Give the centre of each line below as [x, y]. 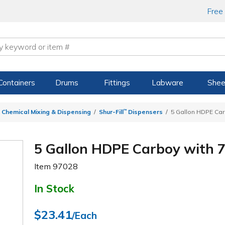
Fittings [117, 83]
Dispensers [145, 112]
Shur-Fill [111, 112]
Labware [167, 83]
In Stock [54, 188]
